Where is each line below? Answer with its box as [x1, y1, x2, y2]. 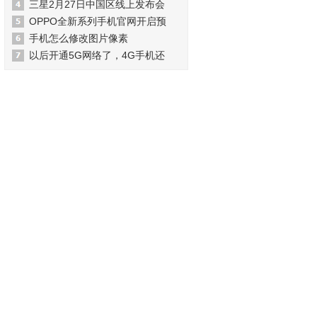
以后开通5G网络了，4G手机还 [29, 50, 165, 61]
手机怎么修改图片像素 [29, 33, 128, 44]
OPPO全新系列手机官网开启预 [29, 16, 166, 27]
